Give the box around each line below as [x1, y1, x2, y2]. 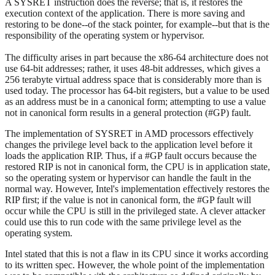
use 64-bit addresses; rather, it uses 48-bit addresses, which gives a [5, 63, 260, 74]
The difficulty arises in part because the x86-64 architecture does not [5, 52, 268, 63]
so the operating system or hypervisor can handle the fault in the [5, 172, 251, 184]
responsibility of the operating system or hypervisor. [5, 30, 204, 41]
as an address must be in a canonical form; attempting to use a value [5, 96, 266, 107]
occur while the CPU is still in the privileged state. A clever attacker [5, 206, 265, 217]
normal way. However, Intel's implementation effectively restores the [5, 184, 269, 195]
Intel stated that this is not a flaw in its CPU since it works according [5, 249, 268, 260]
